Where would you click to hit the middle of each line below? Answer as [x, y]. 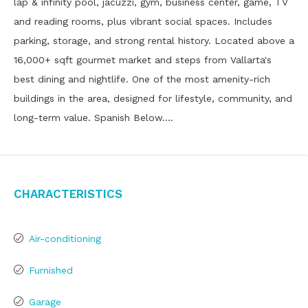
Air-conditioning [65, 239]
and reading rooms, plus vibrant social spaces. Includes [143, 21]
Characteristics [68, 192]
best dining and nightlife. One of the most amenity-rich [142, 79]
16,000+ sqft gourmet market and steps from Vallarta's [143, 60]
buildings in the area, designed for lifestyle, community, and [153, 98]
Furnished [51, 270]
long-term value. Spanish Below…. [93, 118]
